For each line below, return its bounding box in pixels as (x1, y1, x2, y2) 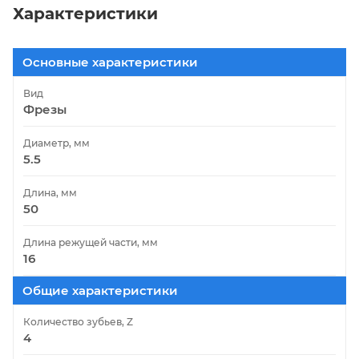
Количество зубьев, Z (23, 315, 133, 328)
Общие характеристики (22, 282, 178, 298)
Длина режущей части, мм (23, 236, 158, 248)
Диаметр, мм (23, 136, 90, 149)
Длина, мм (23, 186, 77, 199)
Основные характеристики (22, 54, 198, 70)
